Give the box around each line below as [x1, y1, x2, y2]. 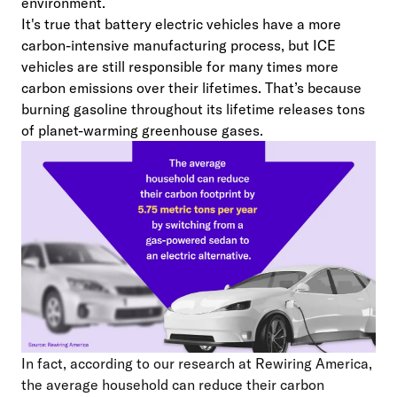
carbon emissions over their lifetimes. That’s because [21, 79, 362, 97]
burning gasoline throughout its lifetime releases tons [21, 100, 365, 119]
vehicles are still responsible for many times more [21, 58, 339, 76]
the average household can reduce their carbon [21, 375, 324, 393]
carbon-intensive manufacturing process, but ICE [21, 36, 336, 55]
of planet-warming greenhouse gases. [21, 121, 267, 140]
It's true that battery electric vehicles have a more [21, 15, 341, 34]
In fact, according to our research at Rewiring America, [21, 354, 372, 372]
